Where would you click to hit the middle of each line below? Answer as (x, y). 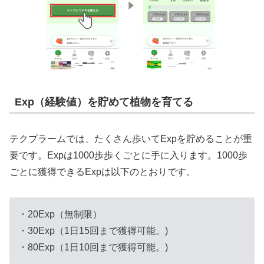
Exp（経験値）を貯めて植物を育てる (104, 102)
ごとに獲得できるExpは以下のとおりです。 (103, 171)
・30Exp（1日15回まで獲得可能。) (93, 230)
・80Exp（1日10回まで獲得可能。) (93, 247)
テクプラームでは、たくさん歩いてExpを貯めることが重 (131, 138)
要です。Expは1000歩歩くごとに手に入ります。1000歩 (128, 155)
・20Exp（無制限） (60, 214)
